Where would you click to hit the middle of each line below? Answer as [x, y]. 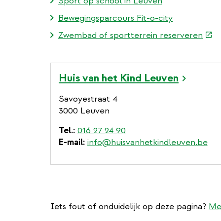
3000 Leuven [84, 110]
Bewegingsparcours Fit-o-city [115, 18]
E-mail [71, 142]
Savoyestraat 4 [88, 99]
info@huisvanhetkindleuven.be [147, 142]
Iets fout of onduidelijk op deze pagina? [129, 206]
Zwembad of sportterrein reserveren [130, 35]
